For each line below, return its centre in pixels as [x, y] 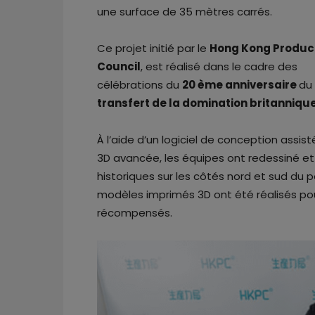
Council [119, 67]
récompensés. [135, 213]
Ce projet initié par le [153, 49]
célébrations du [140, 85]
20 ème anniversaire [240, 85]
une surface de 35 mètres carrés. [185, 12]
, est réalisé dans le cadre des [219, 67]
